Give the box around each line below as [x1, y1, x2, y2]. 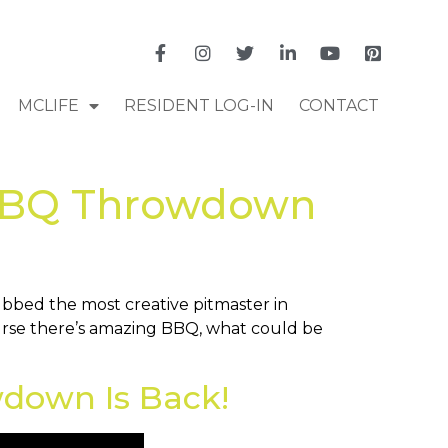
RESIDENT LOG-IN [123, 95, 274, 115]
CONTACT [298, 95, 379, 115]
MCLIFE [17, 95, 79, 115]
